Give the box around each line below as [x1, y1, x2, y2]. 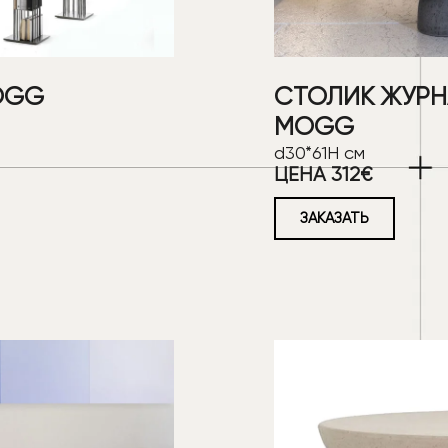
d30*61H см [274, 142, 365, 164]
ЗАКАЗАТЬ [300, 209, 369, 228]
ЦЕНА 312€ [274, 163, 372, 187]
